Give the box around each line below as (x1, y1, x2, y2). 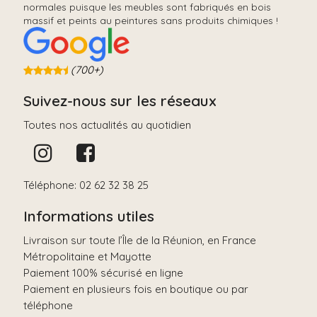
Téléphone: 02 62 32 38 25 (23, 178, 149, 192)
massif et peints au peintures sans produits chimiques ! (23, 13, 278, 26)
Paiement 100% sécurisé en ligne (23, 265, 183, 279)
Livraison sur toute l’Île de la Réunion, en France (23, 233, 256, 247)
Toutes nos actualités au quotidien (23, 117, 191, 132)
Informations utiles (23, 206, 154, 225)
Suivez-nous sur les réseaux (23, 91, 217, 110)
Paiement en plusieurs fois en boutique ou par (23, 282, 248, 296)
